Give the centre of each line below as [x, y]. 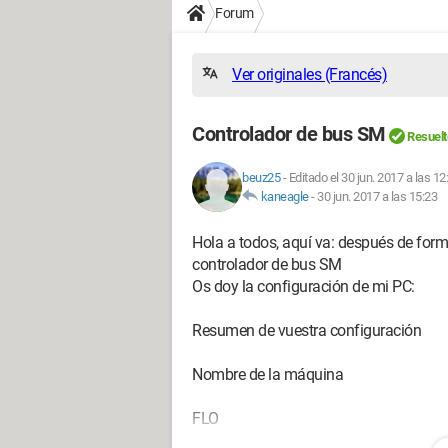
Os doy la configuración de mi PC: [303, 286]
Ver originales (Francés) [309, 74]
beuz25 [261, 177]
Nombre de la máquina [267, 374]
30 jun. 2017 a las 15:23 [377, 196]
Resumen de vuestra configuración [306, 330]
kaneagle [284, 196]
